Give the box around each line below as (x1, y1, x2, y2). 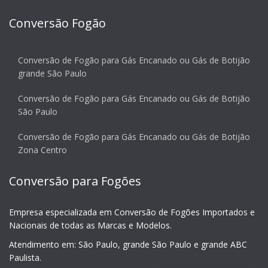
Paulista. (9, 251, 41, 263)
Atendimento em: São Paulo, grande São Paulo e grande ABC (9, 238, 247, 250)
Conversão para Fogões (9, 172, 141, 189)
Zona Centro (18, 144, 67, 156)
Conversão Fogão (9, 14, 106, 31)
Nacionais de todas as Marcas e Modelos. (9, 219, 172, 231)
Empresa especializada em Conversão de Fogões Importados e (9, 206, 255, 218)
